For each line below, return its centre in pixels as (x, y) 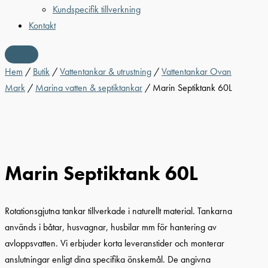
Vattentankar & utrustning (106, 72)
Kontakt (42, 25)
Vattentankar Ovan (197, 72)
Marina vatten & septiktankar (89, 88)
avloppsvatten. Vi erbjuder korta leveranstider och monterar (115, 243)
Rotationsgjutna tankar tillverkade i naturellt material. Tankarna (118, 211)
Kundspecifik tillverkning (97, 9)
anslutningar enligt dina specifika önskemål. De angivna (108, 260)
